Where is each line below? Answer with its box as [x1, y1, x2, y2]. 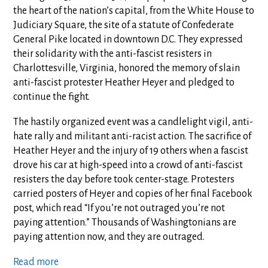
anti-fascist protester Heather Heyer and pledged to [13, 77, 235, 88]
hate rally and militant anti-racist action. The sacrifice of [13, 131, 252, 142]
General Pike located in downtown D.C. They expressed [13, 34, 243, 45]
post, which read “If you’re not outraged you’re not [13, 203, 226, 214]
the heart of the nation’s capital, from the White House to [13, 5, 255, 16]
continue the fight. [13, 92, 90, 102]
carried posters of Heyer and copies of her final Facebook [13, 188, 253, 199]
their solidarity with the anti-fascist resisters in [13, 48, 212, 59]
